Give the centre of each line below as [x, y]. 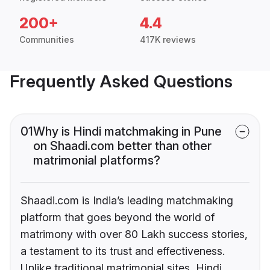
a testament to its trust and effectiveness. [123, 251]
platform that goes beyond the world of [118, 218]
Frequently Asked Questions [121, 82]
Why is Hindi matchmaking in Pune [127, 132]
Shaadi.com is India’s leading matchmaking [127, 201]
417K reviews [168, 40]
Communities [47, 40]
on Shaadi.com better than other [122, 146]
